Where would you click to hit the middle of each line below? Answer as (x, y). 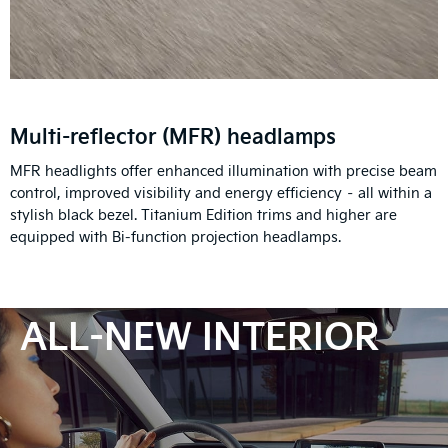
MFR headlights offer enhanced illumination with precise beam (223, 170)
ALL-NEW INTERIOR (200, 333)
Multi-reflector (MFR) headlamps (173, 134)
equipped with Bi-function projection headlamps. (175, 236)
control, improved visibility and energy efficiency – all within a (221, 192)
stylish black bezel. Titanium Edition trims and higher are (203, 214)
